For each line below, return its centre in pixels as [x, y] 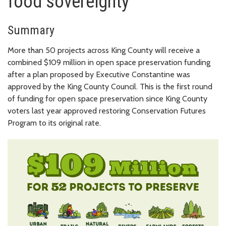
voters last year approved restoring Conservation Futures [107, 110]
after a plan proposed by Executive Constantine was [99, 74]
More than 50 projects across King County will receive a [104, 50]
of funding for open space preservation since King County [107, 98]
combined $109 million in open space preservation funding [109, 62]
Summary [31, 30]
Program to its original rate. [54, 123]
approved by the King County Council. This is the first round [110, 86]
